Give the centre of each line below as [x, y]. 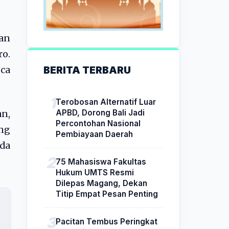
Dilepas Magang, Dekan [101, 183]
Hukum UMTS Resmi [95, 172]
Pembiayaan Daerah [94, 134]
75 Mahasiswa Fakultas [101, 162]
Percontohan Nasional [98, 123]
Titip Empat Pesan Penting [107, 194]
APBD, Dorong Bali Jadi [100, 112]
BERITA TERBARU [87, 70]
